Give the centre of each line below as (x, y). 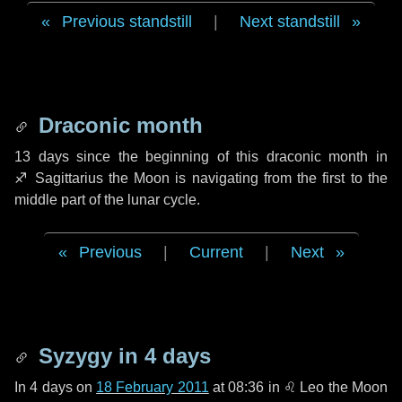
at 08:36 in (246, 387)
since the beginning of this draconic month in (228, 157)
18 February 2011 (153, 387)
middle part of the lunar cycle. (107, 200)
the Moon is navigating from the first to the (245, 178)
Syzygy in (88, 356)
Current (216, 252)
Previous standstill (127, 22)
